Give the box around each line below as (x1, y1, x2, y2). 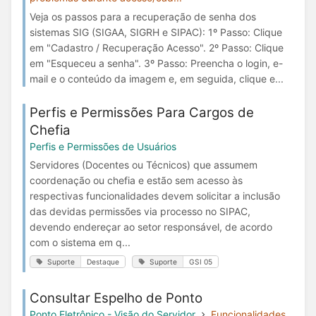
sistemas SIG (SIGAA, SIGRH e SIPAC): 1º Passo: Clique (30, 25, 282, 38)
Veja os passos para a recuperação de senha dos (30, 10, 256, 23)
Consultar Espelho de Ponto (30, 289, 202, 306)
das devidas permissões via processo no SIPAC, (30, 205, 250, 217)
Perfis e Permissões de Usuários (30, 140, 176, 152)
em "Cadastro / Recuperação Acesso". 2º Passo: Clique (30, 41, 284, 54)
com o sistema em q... (30, 236, 130, 248)
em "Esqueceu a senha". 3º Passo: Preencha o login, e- (30, 56, 283, 69)
